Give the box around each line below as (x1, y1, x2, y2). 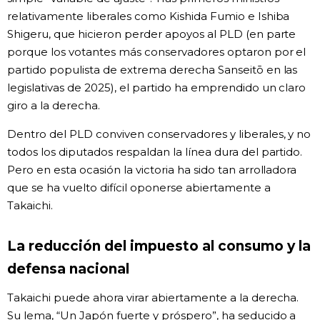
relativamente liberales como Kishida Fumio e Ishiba (7, 9, 290, 24)
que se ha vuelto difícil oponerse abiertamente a (7, 181, 271, 195)
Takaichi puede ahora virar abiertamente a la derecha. (7, 290, 299, 304)
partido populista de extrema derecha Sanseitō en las (7, 63, 298, 77)
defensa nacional (7, 260, 129, 277)
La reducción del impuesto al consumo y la (7, 237, 311, 254)
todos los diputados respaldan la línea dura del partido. (7, 145, 303, 159)
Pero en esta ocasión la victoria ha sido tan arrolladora (7, 163, 297, 177)
